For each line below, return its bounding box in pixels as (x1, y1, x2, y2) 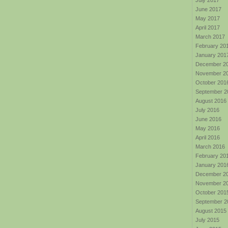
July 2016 (195, 107, 219, 113)
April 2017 (195, 24, 220, 31)
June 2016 (195, 116, 221, 122)
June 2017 (195, 6, 221, 12)
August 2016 (195, 98, 226, 104)
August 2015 (195, 208, 226, 214)
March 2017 (195, 34, 225, 40)
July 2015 (195, 217, 219, 223)
